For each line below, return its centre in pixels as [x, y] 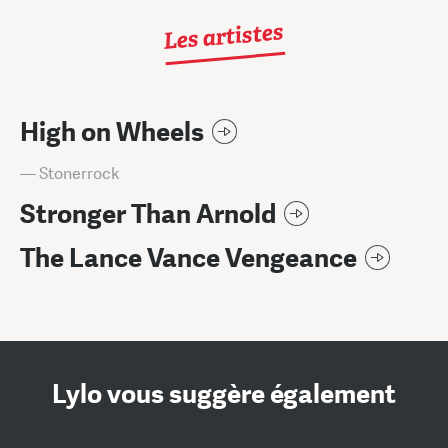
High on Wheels [112, 132]
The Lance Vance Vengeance [188, 258]
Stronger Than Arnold [148, 214]
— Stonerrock [70, 173]
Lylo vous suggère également [224, 394]
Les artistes [223, 36]
